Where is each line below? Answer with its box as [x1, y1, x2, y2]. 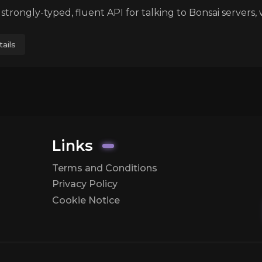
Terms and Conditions [51, 163, 157, 174]
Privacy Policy [51, 178, 118, 190]
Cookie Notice [51, 194, 120, 206]
